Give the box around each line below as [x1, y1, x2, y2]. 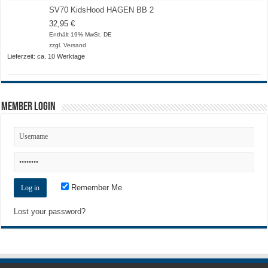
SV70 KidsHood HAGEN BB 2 [49, 5, 154, 14]
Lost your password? [14, 206, 86, 216]
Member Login [1, 100, 56, 113]
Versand [63, 41, 87, 48]
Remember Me [69, 182, 123, 192]
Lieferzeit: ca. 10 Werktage [7, 52, 86, 60]
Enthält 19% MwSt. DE [49, 31, 112, 38]
